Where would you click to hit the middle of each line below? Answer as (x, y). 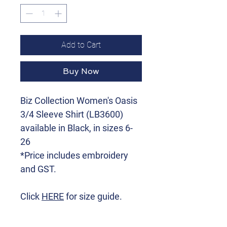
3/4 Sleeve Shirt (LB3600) (72, 114)
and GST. (38, 169)
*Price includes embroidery (74, 155)
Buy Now (81, 71)
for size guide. (93, 196)
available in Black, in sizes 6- (77, 128)
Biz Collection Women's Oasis (79, 101)
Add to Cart (81, 45)
